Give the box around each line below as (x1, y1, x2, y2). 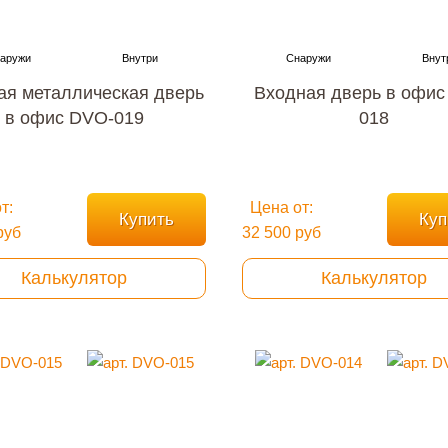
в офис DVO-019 (4, 108, 144, 128)
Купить (119, 210, 174, 229)
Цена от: (250, 198, 313, 216)
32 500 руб (242, 223, 321, 241)
